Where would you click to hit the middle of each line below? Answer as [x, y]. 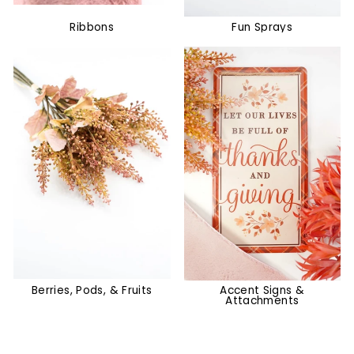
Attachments [262, 300]
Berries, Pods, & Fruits [92, 290]
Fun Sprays [262, 27]
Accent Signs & [262, 290]
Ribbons [92, 27]
